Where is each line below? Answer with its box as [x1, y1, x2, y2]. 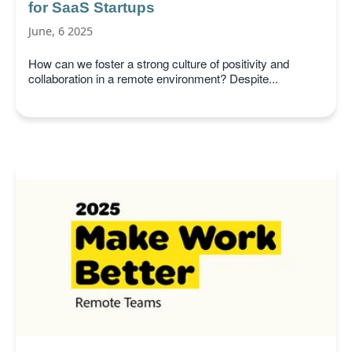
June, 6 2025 [28, 23, 93, 38]
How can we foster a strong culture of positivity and [28, 55, 289, 72]
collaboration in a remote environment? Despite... [28, 70, 278, 87]
